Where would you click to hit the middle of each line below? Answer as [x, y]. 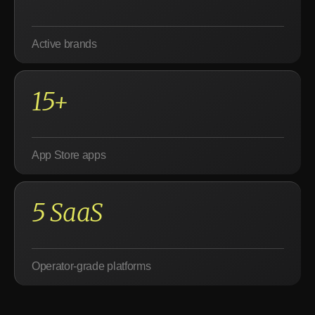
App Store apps [69, 155]
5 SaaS [67, 213]
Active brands [64, 44]
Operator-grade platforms [91, 266]
